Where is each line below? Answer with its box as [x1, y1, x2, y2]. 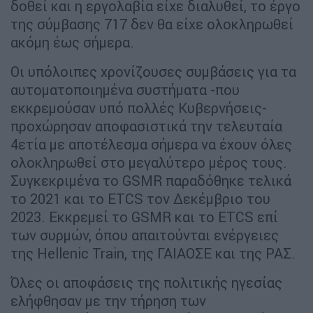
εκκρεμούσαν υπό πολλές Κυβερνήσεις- [10, 99, 267, 117]
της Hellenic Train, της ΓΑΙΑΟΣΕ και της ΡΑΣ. [10, 244, 296, 262]
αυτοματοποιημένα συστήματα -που [10, 80, 240, 99]
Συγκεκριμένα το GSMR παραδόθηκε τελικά [10, 171, 291, 189]
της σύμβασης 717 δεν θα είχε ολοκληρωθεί [10, 15, 293, 33]
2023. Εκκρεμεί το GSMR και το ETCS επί [10, 208, 278, 226]
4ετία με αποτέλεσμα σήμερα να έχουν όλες [10, 135, 292, 153]
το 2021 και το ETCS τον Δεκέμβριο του [10, 189, 270, 208]
